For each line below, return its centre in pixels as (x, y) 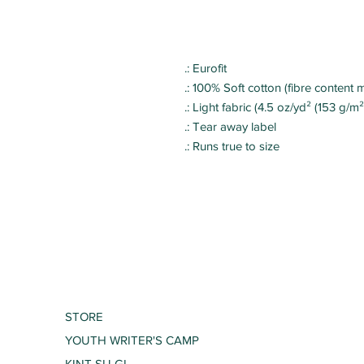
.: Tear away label (230, 126)
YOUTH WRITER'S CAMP (132, 340)
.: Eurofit (206, 68)
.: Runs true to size (232, 146)
